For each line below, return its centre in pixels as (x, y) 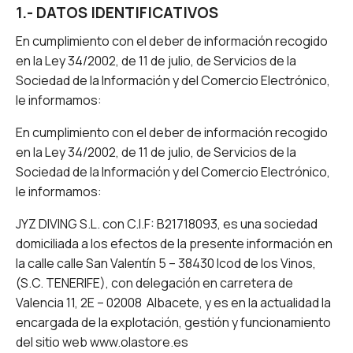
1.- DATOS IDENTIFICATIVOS (117, 13)
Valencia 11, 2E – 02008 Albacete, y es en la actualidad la (173, 303)
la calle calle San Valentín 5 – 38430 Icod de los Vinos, (166, 264)
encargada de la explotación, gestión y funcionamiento (173, 323)
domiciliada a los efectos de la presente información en (174, 244)
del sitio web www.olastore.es (102, 342)
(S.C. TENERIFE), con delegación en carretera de (154, 283)
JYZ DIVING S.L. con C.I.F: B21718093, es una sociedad (167, 224)
